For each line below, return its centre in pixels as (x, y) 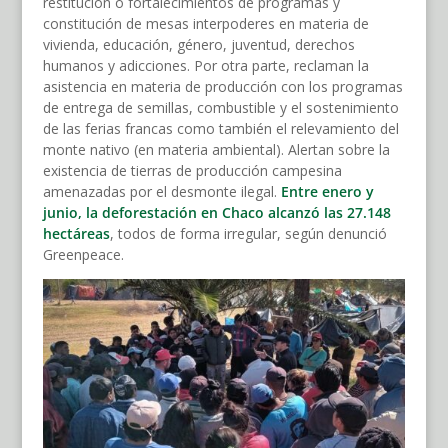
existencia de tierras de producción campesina (192, 171)
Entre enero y (327, 192)
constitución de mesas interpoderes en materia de (205, 24)
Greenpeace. (83, 255)
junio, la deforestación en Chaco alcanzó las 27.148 (216, 213)
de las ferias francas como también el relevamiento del (220, 129)
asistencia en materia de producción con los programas (222, 87)
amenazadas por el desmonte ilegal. (161, 192)
